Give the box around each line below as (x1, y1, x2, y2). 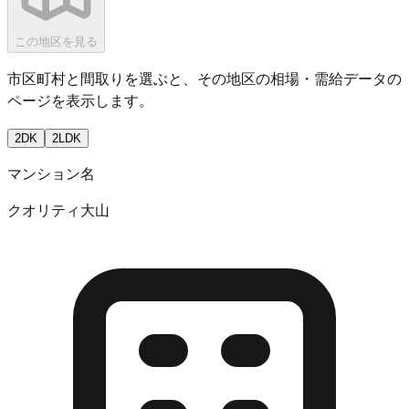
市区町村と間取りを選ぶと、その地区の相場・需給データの (7, 67, 402, 89)
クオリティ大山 (7, 198, 110, 220)
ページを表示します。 (7, 89, 153, 110)
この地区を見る (15, 34, 98, 48)
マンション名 (7, 162, 95, 184)
